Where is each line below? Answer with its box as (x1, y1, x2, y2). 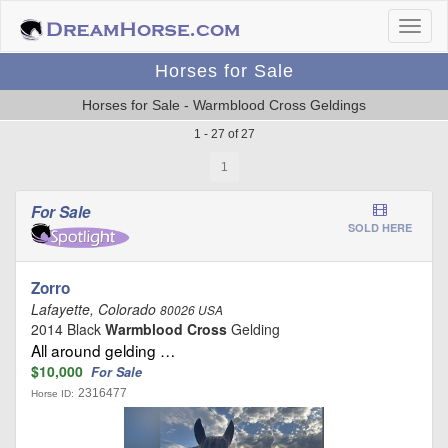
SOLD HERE (348, 220, 412, 235)
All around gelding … (31, 338, 175, 361)
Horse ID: (31, 387, 74, 399)
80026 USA (160, 301, 223, 318)
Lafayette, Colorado (31, 298, 160, 319)
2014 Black (31, 318, 105, 339)
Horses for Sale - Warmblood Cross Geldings (82, 97, 366, 113)
